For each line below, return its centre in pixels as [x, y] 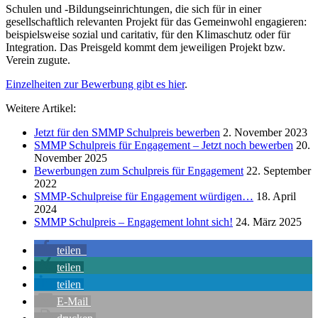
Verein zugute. [38, 60]
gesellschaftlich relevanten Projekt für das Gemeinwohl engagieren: [156, 21]
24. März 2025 [267, 221]
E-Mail [72, 301]
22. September [277, 170]
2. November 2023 [264, 132]
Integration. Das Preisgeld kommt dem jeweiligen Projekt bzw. [146, 47]
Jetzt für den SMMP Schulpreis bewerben [127, 132]
